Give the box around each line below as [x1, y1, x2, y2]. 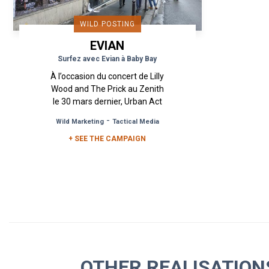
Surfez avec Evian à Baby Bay [58, 55, 157, 64]
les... [99, 134, 116, 145]
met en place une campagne [53, 109, 162, 119]
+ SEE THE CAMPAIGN [68, 134, 147, 144]
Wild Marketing [55, 118, 104, 126]
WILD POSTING [79, 20, 135, 29]
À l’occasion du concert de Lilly [50, 71, 165, 82]
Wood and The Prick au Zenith [50, 84, 164, 94]
